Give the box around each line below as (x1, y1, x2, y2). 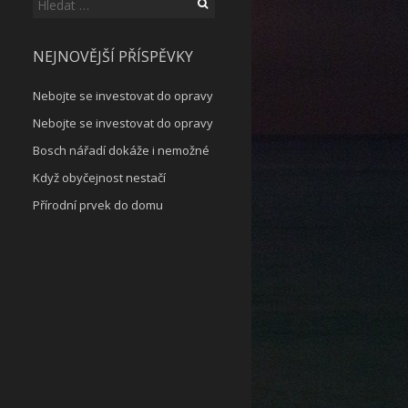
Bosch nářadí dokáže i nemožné (33, 142, 209, 158)
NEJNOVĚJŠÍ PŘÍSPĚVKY (33, 46, 193, 66)
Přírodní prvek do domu (33, 197, 163, 213)
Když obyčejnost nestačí (33, 169, 166, 186)
